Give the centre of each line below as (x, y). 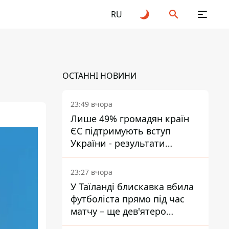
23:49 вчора (91, 104)
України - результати (118, 143)
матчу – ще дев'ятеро (118, 211)
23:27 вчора (91, 172)
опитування (97, 155)
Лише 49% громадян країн (130, 119)
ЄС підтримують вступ (121, 131)
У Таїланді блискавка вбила (132, 187)
